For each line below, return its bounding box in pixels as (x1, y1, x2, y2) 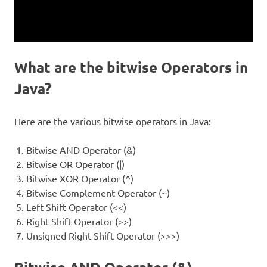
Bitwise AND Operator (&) (26, 143, 136, 156)
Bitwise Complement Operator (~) (26, 186, 170, 198)
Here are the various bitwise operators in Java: (14, 114, 211, 127)
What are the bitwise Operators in (14, 57, 248, 76)
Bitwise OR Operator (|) (26, 157, 125, 170)
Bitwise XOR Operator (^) (26, 172, 133, 184)
